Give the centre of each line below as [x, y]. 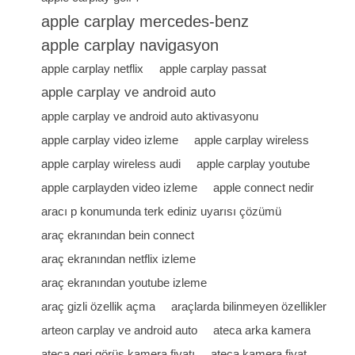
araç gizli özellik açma [99, 306]
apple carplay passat [213, 69]
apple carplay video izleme [110, 140]
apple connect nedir [264, 187]
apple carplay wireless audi [111, 164]
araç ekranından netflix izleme [119, 259]
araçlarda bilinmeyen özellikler [249, 306]
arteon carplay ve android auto [120, 330]
